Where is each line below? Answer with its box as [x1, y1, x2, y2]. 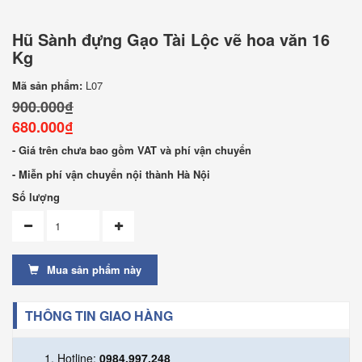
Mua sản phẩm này [47, 262, 141, 278]
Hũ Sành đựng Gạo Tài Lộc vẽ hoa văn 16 [12, 27, 330, 52]
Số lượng [12, 189, 60, 205]
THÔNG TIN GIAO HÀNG [25, 306, 173, 326]
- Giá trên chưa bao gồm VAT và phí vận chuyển [12, 142, 251, 158]
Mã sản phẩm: [12, 78, 82, 94]
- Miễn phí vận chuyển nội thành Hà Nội [12, 166, 210, 183]
